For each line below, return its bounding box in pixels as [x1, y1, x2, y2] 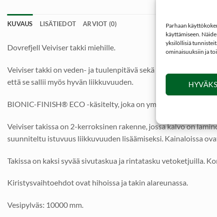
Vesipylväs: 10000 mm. [7, 200, 83, 210]
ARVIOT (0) [83, 20, 117, 28]
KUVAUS [7, 20, 33, 28]
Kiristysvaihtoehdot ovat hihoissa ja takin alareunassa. [7, 178, 188, 187]
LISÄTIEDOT [39, 20, 77, 28]
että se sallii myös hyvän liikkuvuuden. [7, 77, 133, 87]
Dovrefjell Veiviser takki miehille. [7, 43, 115, 52]
